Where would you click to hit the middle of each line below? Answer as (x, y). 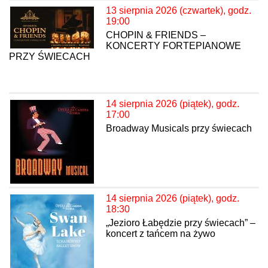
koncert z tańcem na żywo (161, 234)
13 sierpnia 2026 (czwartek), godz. (179, 11)
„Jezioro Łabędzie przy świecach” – (181, 223)
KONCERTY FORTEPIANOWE (173, 46)
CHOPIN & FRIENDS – (156, 35)
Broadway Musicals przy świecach (179, 129)
